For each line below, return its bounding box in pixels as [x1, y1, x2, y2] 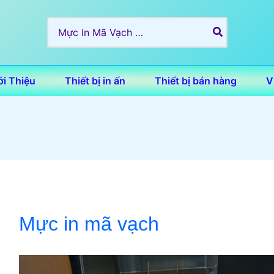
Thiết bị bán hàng [155, 75, 237, 87]
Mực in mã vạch [18, 212, 159, 235]
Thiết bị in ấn [65, 75, 125, 87]
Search [46, 17, 79, 30]
